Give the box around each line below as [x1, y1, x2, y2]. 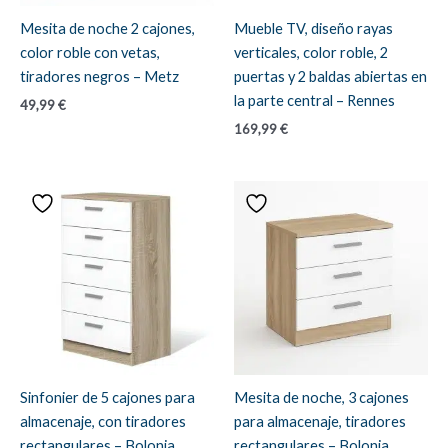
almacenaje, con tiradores [20, 413, 186, 431]
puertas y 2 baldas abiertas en [234, 68, 427, 86]
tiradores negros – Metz [20, 68, 179, 86]
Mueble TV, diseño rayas [234, 20, 393, 38]
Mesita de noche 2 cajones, [20, 20, 195, 38]
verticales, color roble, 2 [234, 44, 388, 62]
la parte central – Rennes [234, 92, 395, 110]
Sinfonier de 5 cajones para [20, 389, 195, 407]
